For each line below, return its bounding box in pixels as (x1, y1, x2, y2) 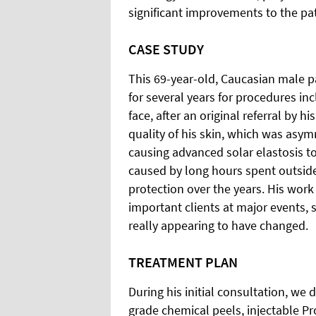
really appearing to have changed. (128, 217, 308, 233)
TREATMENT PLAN (128, 253, 238, 271)
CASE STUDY (128, 39, 204, 58)
